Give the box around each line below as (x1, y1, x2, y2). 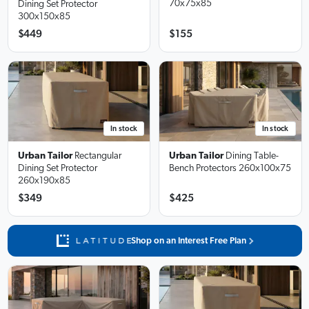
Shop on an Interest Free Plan (131, 236, 247, 246)
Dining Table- (226, 151, 279, 161)
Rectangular (74, 151, 121, 161)
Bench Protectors (169, 163, 237, 174)
